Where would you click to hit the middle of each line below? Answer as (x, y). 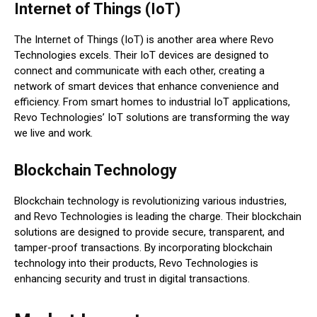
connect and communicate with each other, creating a (139, 71)
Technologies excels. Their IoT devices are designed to (142, 56)
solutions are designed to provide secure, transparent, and (149, 232)
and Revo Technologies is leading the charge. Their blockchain (158, 217)
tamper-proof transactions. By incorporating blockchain (143, 248)
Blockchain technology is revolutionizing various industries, (150, 201)
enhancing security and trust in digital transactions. (132, 279)
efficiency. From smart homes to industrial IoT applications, (152, 102)
